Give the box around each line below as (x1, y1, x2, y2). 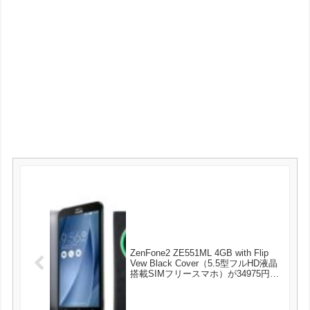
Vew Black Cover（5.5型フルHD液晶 (130, 257, 278, 268)
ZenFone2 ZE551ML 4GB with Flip (130, 247, 269, 258)
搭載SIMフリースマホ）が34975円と (130, 268, 280, 279)
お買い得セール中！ (130, 278, 212, 289)
